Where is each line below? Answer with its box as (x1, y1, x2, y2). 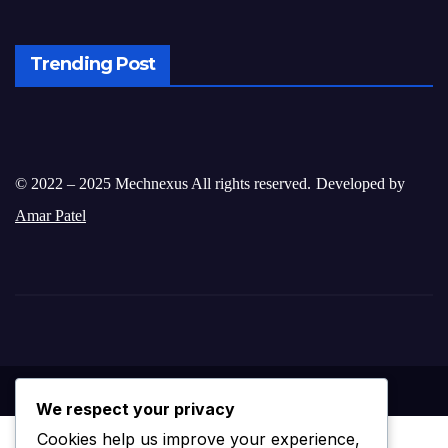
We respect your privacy (36, 398, 235, 419)
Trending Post (30, 52, 156, 75)
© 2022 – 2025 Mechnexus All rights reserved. (15, 174, 311, 192)
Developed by (316, 174, 405, 192)
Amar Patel (15, 206, 86, 224)
